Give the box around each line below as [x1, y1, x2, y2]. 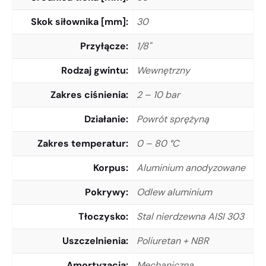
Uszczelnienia [62, 234, 126, 247]
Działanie [84, 112, 126, 125]
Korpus [93, 161, 126, 174]
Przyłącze [80, 39, 126, 52]
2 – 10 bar [137, 88, 180, 101]
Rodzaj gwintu [61, 64, 126, 77]
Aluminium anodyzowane [137, 161, 245, 174]
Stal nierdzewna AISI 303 [137, 210, 244, 223]
